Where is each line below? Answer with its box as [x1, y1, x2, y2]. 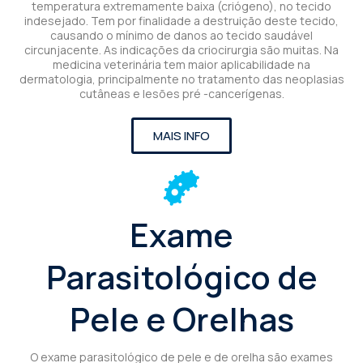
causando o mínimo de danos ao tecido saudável [50, 27, 313, 43]
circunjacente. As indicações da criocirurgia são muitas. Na [24, 41, 339, 58]
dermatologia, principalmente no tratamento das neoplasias [19, 70, 344, 87]
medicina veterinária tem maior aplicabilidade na [53, 56, 310, 72]
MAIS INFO [153, 126, 210, 144]
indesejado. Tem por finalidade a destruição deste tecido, [24, 12, 339, 28]
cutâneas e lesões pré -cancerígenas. [79, 85, 284, 101]
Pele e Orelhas [69, 296, 294, 341]
